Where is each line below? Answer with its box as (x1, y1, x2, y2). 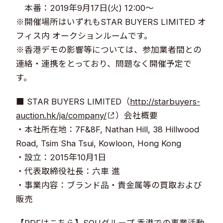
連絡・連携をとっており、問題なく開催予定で (16, 58, 192, 69)
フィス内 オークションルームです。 (16, 30, 153, 41)
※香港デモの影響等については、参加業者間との (16, 44, 202, 55)
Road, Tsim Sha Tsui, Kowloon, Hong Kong (16, 138, 182, 148)
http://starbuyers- (130, 96, 201, 107)
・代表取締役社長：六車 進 (16, 166, 120, 176)
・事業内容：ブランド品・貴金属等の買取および (16, 180, 203, 190)
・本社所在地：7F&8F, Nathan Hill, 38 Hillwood (16, 124, 200, 134)
